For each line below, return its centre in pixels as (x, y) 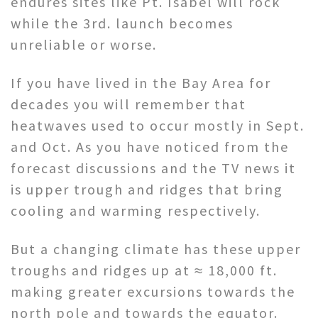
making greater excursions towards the (153, 292)
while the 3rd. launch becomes (122, 23)
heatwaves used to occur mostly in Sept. (158, 126)
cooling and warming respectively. (136, 211)
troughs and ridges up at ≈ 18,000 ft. (144, 270)
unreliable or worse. (84, 45)
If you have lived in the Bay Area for (141, 83)
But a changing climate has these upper (156, 249)
